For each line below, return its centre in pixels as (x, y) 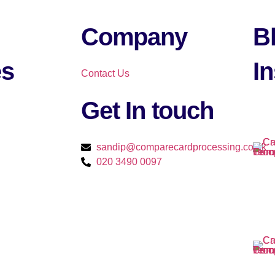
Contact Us (105, 74)
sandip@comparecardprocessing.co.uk (181, 147)
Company (134, 37)
